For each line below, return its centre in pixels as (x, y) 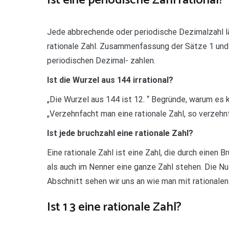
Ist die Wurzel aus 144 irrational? (110, 80)
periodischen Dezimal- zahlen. (101, 60)
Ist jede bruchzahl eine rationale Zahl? (120, 133)
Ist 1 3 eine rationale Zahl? (114, 207)
